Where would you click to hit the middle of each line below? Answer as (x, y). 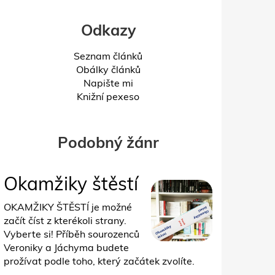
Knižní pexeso (108, 96)
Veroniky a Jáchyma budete (66, 247)
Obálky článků (108, 69)
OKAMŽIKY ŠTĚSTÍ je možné (68, 207)
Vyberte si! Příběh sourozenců (72, 234)
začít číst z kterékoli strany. (65, 220)
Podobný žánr (108, 142)
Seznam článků (108, 56)
